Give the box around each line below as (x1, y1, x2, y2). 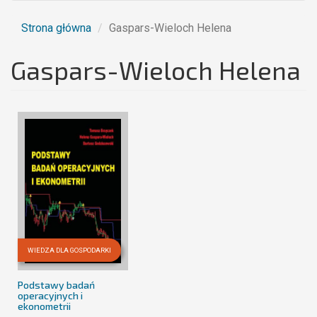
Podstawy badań (18, 279, 95, 291)
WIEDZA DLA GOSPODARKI (28, 246, 111, 254)
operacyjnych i (18, 289, 83, 301)
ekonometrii (18, 300, 71, 312)
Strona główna (21, 21, 91, 35)
